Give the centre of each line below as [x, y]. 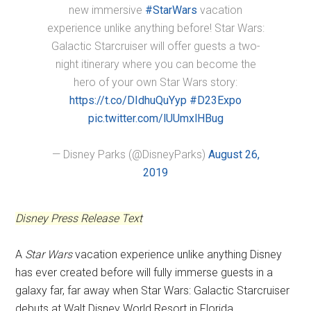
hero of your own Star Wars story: [155, 82]
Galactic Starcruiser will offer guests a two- [155, 46]
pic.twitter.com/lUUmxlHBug [155, 118]
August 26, [234, 154]
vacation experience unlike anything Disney [177, 254]
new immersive [107, 10]
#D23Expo [216, 100]
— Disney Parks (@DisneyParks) [130, 154]
